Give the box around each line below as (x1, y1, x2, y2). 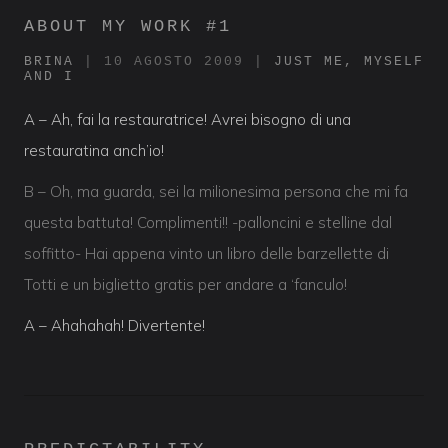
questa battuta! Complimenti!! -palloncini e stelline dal (24, 212, 392, 232)
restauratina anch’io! (24, 140, 164, 160)
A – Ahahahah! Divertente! (24, 315, 205, 335)
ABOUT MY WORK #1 (24, 16, 232, 36)
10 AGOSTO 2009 (104, 53, 244, 69)
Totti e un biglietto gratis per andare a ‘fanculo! (24, 274, 347, 294)
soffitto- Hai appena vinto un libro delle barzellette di (24, 243, 389, 263)
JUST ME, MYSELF (274, 53, 424, 69)
